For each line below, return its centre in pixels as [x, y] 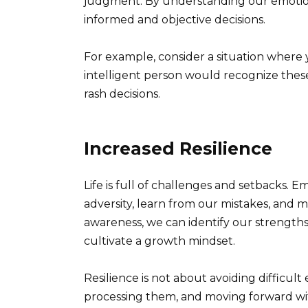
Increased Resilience [178, 148]
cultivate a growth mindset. [159, 241]
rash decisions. [122, 93]
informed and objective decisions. [175, 19]
